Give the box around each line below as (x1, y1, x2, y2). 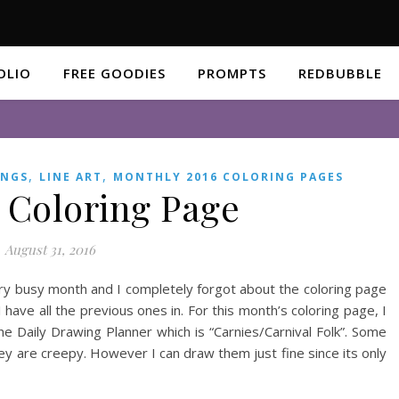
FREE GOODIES (63, 64, 166, 82)
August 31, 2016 (4, 240, 95, 258)
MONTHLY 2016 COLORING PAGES (113, 169, 344, 184)
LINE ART (39, 169, 102, 184)
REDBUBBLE (298, 64, 382, 82)
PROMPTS (198, 64, 266, 82)
